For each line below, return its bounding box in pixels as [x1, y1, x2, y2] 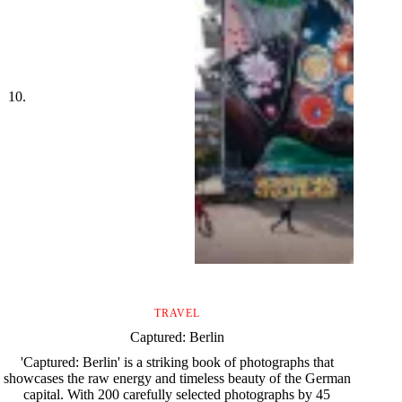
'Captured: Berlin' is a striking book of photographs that [20, 354, 334, 370]
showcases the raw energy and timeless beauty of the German [3, 370, 351, 386]
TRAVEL [153, 306, 200, 319]
